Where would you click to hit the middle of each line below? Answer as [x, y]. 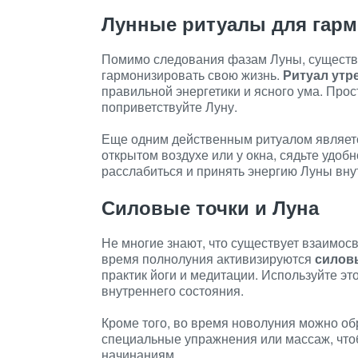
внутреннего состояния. [173, 290]
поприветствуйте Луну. [169, 107]
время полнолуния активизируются [208, 259]
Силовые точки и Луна [210, 207]
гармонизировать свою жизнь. [192, 75]
